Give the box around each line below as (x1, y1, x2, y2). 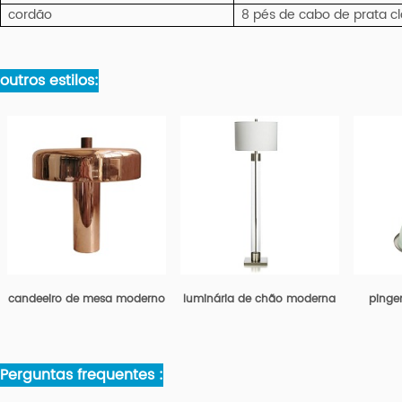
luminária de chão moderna (183, 290, 336, 308)
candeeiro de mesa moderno (7, 290, 165, 308)
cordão (7, 4, 52, 25)
